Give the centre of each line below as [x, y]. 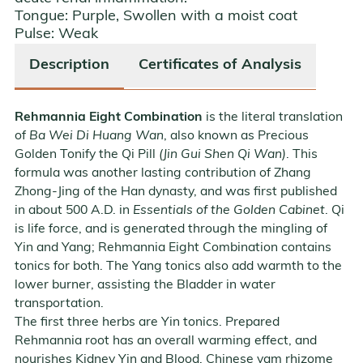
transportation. [59, 303]
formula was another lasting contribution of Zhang [163, 173]
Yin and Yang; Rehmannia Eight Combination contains [173, 248]
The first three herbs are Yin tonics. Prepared [147, 322]
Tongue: [41, 17]
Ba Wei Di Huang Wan [96, 136]
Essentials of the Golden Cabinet [229, 210]
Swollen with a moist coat [210, 17]
